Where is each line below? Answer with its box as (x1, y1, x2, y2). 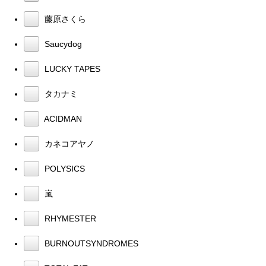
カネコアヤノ (42, 138, 94, 148)
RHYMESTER (42, 213, 96, 223)
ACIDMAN (42, 113, 82, 123)
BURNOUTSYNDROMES (42, 238, 138, 248)
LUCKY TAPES (42, 64, 100, 74)
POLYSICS (42, 163, 85, 173)
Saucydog (42, 39, 82, 49)
